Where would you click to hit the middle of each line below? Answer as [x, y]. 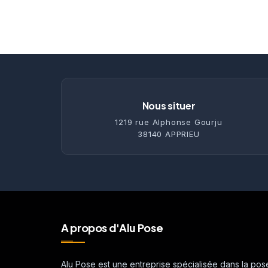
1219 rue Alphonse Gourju [169, 122]
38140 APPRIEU [169, 134]
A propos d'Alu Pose [112, 228]
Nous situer [169, 106]
